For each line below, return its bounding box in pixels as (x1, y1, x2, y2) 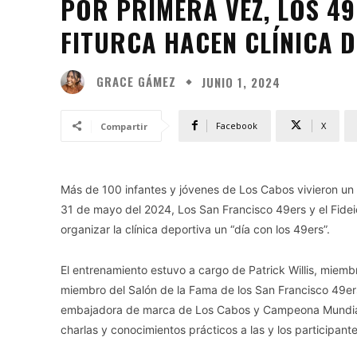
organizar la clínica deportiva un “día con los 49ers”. (61, 222, 330, 236)
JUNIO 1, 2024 (202, 73, 280, 91)
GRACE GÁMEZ (96, 73, 176, 91)
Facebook (216, 119, 257, 131)
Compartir (100, 120, 147, 132)
